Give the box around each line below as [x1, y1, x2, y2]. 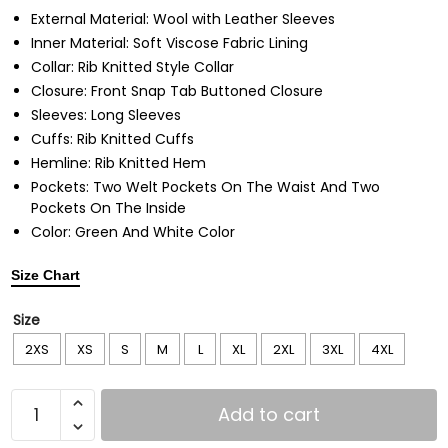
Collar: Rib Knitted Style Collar [31, 57, 234, 78]
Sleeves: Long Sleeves [31, 105, 181, 126]
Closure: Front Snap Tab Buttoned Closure [31, 81, 323, 102]
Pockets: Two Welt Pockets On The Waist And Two [31, 177, 380, 198]
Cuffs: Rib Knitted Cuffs [31, 129, 194, 150]
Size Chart [11, 267, 80, 284]
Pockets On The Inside [31, 198, 186, 219]
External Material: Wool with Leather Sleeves [31, 9, 335, 30]
